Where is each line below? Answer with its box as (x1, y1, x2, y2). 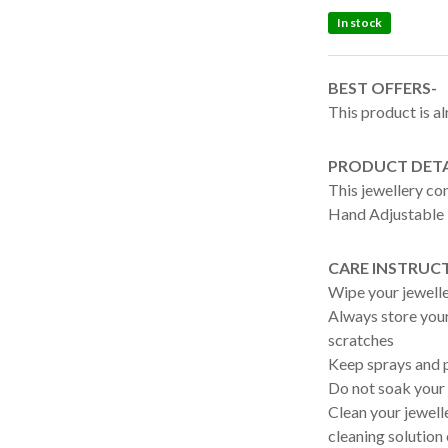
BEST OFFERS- (328, 78, 438, 97)
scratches (328, 330, 395, 349)
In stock (337, 15, 383, 30)
